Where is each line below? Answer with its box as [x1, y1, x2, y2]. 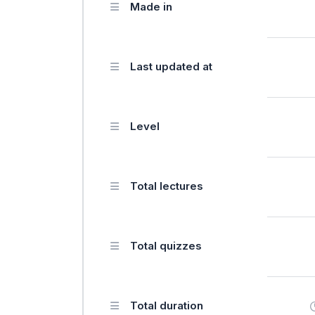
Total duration [130, 298, 203, 312]
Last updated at [130, 59, 212, 73]
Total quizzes [130, 238, 202, 252]
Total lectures [130, 179, 203, 193]
